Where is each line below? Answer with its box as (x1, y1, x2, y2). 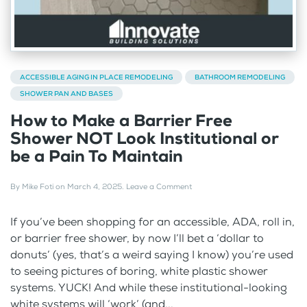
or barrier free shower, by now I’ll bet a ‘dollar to (10, 230, 264, 245)
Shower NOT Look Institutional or (10, 127, 278, 149)
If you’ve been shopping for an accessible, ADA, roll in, (10, 214, 295, 229)
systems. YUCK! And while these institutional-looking (10, 280, 287, 295)
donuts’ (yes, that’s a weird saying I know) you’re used (10, 247, 293, 262)
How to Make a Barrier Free (10, 109, 232, 132)
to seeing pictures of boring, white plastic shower (10, 263, 268, 278)
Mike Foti (22, 181, 53, 192)
